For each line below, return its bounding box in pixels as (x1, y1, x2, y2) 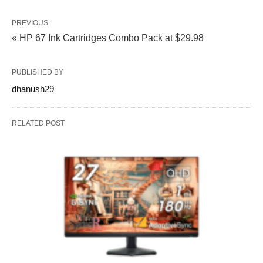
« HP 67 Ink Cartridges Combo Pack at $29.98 (12, 33, 204, 43)
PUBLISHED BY (12, 68, 63, 76)
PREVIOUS (12, 19, 48, 27)
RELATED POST (12, 119, 65, 127)
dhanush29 (12, 84, 54, 94)
